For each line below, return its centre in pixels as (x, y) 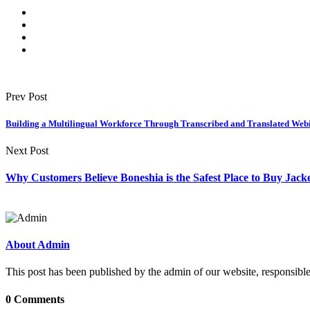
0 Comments (35, 299)
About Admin (38, 245)
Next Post (27, 151)
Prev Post (26, 96)
